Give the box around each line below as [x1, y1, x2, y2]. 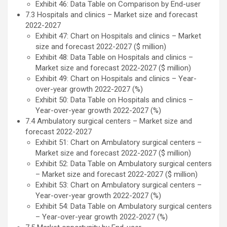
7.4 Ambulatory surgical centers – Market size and [25, 117, 192, 126]
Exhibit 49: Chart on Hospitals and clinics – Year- [35, 74, 197, 84]
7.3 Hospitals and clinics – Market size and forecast [25, 10, 198, 20]
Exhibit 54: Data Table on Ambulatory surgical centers [35, 202, 212, 211]
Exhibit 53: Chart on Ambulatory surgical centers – [35, 180, 202, 190]
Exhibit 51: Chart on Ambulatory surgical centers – [35, 138, 202, 147]
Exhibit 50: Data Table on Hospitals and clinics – [35, 95, 193, 105]
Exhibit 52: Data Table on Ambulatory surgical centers [35, 159, 212, 169]
